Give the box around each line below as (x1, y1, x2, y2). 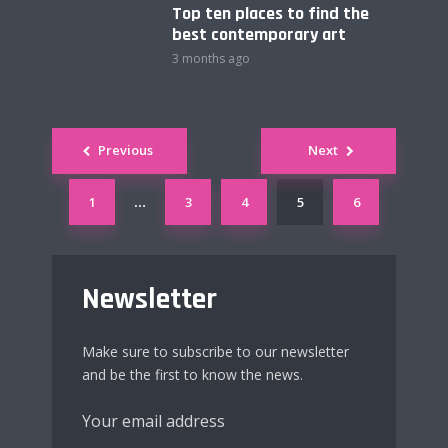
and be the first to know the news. (82, 364, 303, 384)
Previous (97, 141, 153, 160)
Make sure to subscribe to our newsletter (82, 341, 349, 361)
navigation (51, 153, 153, 184)
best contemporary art (171, 22, 346, 46)
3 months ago (171, 49, 250, 67)
